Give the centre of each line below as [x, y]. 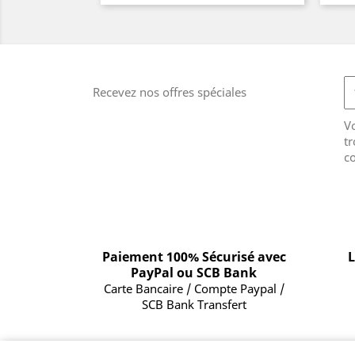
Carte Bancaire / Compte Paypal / [194, 288]
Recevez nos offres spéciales [170, 92]
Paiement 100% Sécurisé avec [194, 257]
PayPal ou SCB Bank [194, 273]
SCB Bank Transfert [194, 304]
